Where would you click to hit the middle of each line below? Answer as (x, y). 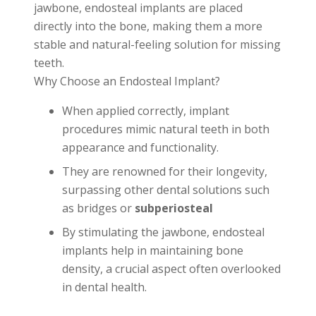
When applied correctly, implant (146, 111)
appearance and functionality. (140, 148)
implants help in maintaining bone (153, 251)
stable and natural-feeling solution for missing (157, 45)
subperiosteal (174, 208)
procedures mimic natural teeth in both (166, 129)
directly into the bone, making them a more (148, 26)
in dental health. (104, 287)
